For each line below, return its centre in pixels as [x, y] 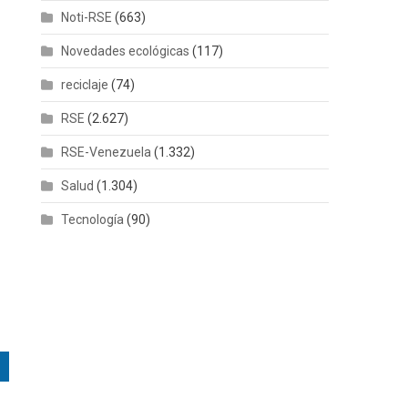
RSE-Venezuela [107, 152]
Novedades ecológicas [126, 51]
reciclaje [85, 84]
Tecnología [93, 219]
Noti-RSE [87, 17]
